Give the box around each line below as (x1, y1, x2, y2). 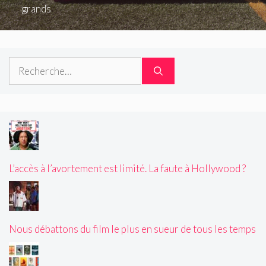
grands (21, 2, 51, 15)
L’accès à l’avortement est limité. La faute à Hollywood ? (9, 161, 246, 175)
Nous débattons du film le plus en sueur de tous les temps (9, 223, 256, 236)
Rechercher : (8, 58, 63, 71)
